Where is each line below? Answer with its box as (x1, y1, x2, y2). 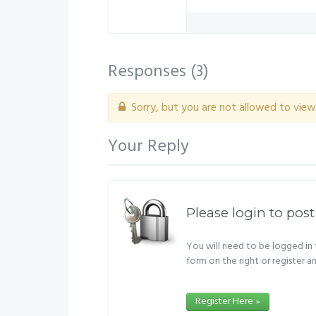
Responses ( (108, 59, 196, 85)
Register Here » (195, 293, 260, 310)
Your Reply (108, 133, 189, 160)
